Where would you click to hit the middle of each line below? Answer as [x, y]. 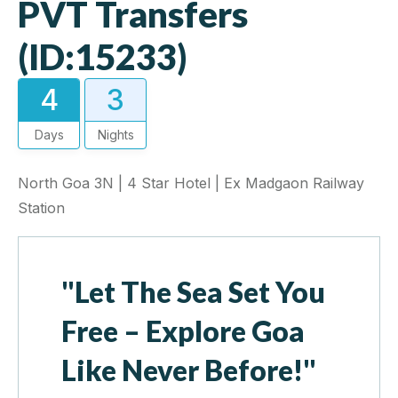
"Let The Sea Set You [193, 292]
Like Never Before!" [189, 370]
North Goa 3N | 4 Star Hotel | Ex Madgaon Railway [191, 183]
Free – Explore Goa [183, 331]
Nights [115, 135]
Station [41, 208]
